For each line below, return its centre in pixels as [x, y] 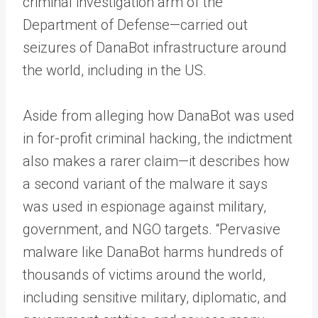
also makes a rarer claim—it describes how [156, 161]
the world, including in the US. [115, 70]
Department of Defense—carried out [135, 24]
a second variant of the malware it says [145, 183]
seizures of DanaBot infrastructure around [155, 47]
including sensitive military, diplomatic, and [155, 297]
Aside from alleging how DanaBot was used [159, 115]
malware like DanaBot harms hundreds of [153, 252]
